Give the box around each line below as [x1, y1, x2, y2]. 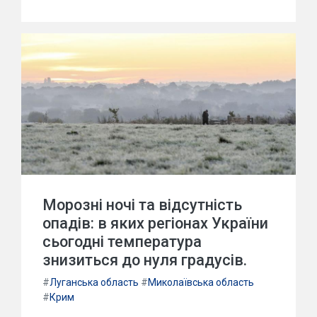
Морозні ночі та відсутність [42, 196, 242, 214]
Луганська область [50, 277, 139, 288]
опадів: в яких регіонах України [42, 214, 268, 232]
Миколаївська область [148, 277, 254, 288]
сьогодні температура [42, 233, 202, 250]
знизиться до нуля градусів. [42, 251, 247, 269]
